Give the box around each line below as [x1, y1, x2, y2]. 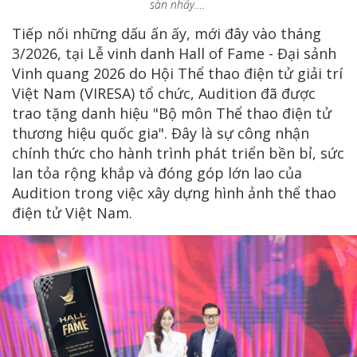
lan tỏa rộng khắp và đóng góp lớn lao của [12, 163, 302, 182]
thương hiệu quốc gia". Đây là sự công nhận [12, 123, 309, 143]
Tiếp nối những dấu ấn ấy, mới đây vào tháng [12, 23, 321, 43]
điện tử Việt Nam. [12, 202, 132, 222]
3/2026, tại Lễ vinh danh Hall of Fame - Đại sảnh [12, 43, 336, 63]
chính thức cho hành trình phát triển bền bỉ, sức [12, 143, 344, 163]
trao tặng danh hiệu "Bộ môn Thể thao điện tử [12, 103, 331, 123]
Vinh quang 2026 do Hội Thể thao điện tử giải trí [12, 63, 343, 83]
